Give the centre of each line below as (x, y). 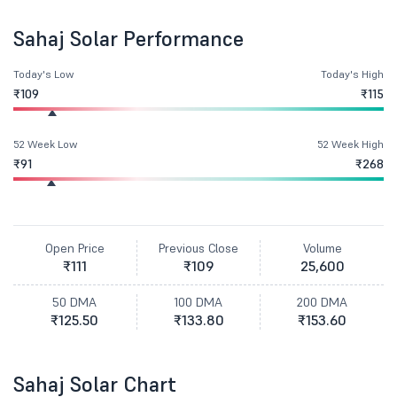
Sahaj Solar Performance (128, 39)
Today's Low (43, 74)
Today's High (352, 74)
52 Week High (350, 144)
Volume (322, 248)
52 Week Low (45, 144)
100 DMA (198, 302)
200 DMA (323, 302)
